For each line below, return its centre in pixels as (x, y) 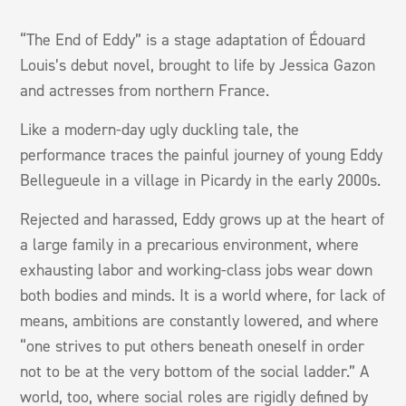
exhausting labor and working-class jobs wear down (197, 270)
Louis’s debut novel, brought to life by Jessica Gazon (198, 65)
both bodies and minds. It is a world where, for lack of (203, 295)
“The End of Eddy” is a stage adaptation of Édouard (193, 39)
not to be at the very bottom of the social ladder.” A (195, 371)
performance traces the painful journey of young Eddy (202, 155)
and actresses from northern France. (145, 90)
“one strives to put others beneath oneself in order (193, 346)
